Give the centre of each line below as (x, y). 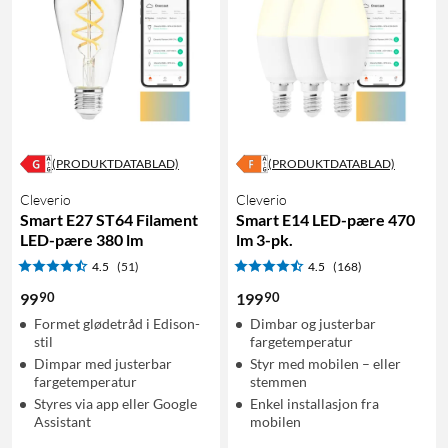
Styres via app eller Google (115, 403)
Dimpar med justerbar (103, 363)
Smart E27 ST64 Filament (109, 219)
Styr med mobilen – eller (325, 363)
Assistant (62, 421)
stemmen (278, 381)
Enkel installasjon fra (314, 403)
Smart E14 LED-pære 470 (325, 219)
